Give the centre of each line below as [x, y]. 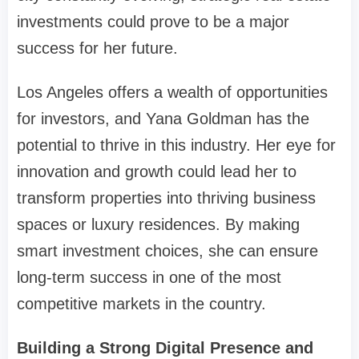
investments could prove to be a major [153, 22]
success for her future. [97, 48]
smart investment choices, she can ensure [167, 251]
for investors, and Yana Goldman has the [163, 119]
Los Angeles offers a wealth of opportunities [172, 93]
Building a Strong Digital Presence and [165, 348]
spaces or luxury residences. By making [158, 225]
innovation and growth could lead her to [157, 172]
